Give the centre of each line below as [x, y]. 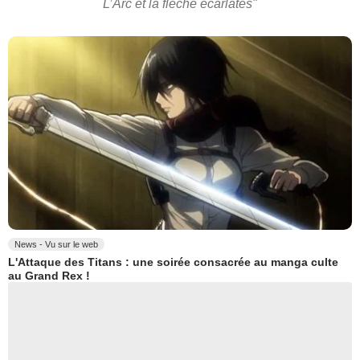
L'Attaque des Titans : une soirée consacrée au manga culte [173, 262]
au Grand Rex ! [49, 276]
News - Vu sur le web [56, 244]
